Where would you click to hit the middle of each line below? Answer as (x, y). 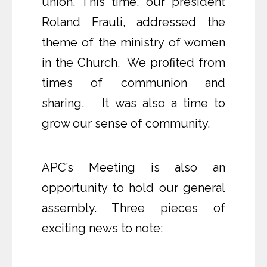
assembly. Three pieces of (133, 208)
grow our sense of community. (127, 124)
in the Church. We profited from (133, 63)
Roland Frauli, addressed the (133, 22)
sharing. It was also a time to (133, 103)
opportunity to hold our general (133, 188)
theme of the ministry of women (133, 43)
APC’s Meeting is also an (133, 168)
